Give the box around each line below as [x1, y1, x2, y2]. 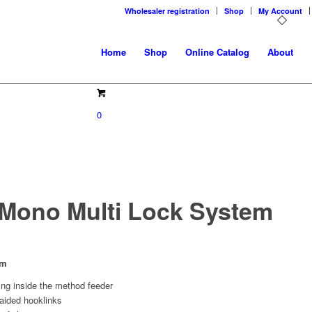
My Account [258, 6, 302, 16]
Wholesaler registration [125, 6, 210, 16]
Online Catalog [185, 45, 249, 58]
